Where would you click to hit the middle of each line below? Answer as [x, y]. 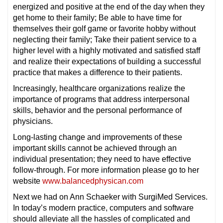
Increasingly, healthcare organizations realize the [99, 88]
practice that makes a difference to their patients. [98, 72]
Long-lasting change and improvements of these [98, 137]
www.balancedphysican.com [93, 181]
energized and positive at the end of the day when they [109, 6]
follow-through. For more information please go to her [106, 170]
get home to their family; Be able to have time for [97, 17]
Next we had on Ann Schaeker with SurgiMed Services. [110, 197]
